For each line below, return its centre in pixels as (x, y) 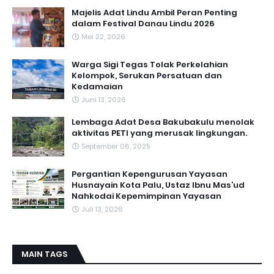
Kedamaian (97, 86)
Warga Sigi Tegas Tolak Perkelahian (150, 64)
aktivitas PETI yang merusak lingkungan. (159, 133)
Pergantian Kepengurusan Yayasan (150, 174)
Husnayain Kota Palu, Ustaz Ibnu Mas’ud (158, 185)
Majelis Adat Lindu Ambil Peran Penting (154, 12)
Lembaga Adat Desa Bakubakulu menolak (163, 122)
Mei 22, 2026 (103, 36)
